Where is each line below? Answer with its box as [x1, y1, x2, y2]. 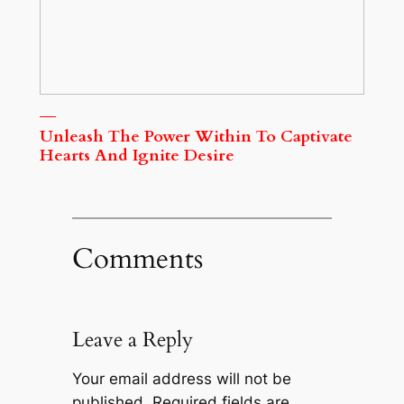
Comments [71, 239, 203, 278]
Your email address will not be [71, 370, 291, 389]
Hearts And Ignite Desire [39, 143, 234, 167]
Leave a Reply [71, 326, 193, 354]
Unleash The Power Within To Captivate [39, 124, 353, 148]
